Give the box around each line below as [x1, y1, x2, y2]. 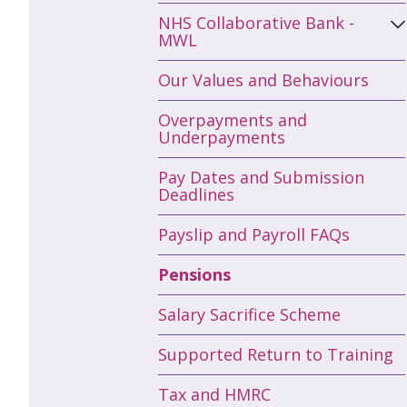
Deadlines [158, 183, 234, 205]
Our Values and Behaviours [158, 68, 369, 91]
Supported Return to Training [158, 342, 393, 365]
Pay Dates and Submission [158, 165, 364, 188]
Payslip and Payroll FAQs [158, 223, 350, 245]
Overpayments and [158, 108, 307, 131]
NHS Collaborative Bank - [158, 11, 354, 34]
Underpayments [158, 125, 285, 148]
